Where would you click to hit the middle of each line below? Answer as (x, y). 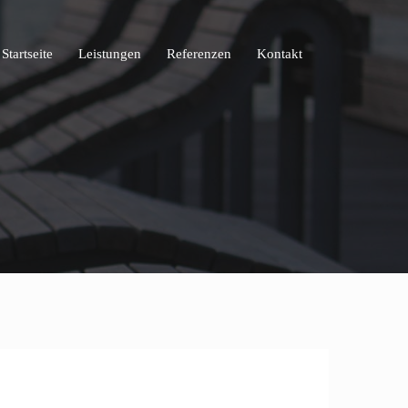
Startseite (27, 53)
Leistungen (110, 53)
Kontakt (280, 53)
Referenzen (199, 53)
